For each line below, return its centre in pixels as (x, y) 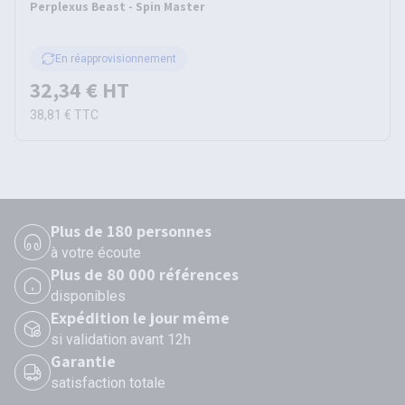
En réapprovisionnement (116, 59)
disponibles (88, 296)
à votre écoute (96, 253)
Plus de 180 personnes (131, 231)
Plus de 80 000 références (145, 274)
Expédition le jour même (140, 318)
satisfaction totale (108, 383)
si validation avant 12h (121, 339)
